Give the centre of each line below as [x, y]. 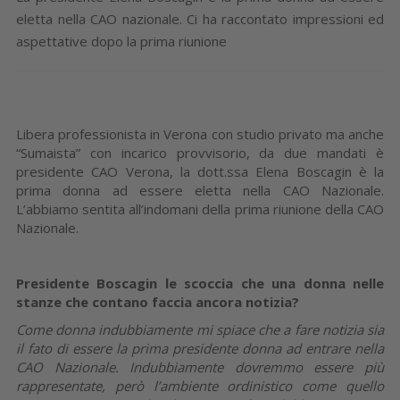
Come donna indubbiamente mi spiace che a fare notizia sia [200, 329]
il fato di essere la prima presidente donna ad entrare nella [200, 348]
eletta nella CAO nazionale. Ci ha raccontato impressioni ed [200, 18]
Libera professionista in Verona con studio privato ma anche [200, 133]
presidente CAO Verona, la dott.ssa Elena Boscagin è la [200, 171]
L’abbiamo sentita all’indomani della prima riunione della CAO [200, 208]
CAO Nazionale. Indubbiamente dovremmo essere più [200, 367]
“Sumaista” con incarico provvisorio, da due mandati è [200, 152]
